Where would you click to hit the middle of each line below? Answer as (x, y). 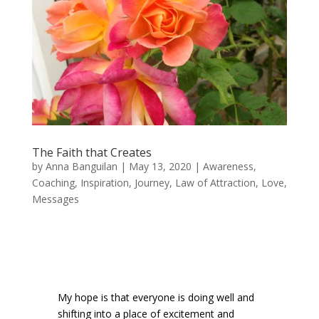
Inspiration (104, 182)
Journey (152, 182)
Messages (55, 199)
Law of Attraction (215, 182)
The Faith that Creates (91, 152)
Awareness (228, 166)
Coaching (53, 182)
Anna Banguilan (81, 166)
